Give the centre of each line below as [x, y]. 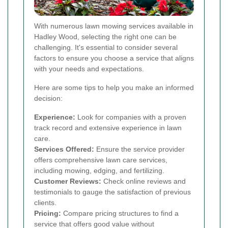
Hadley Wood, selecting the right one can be [105, 36]
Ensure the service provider [139, 149]
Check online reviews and [144, 181]
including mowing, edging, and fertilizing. [99, 170]
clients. [45, 202]
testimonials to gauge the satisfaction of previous [112, 192]
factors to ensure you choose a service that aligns [114, 58]
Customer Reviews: [68, 181]
